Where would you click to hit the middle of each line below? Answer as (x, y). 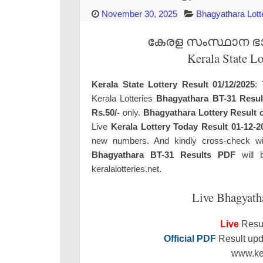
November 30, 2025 (139, 14)
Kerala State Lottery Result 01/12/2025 (173, 84)
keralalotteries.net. (127, 168)
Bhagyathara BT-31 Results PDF (164, 154)
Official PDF (190, 239)
